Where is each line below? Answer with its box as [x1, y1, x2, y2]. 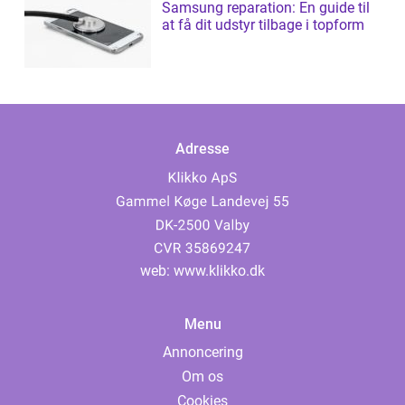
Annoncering [162, 344, 243, 362]
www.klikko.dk [174, 262, 265, 280]
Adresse [175, 140, 230, 158]
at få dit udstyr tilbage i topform [162, 16, 364, 34]
